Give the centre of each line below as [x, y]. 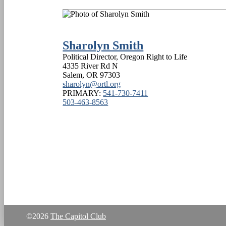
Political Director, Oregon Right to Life [125, 56]
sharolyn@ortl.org [92, 84]
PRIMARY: [83, 93]
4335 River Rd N [91, 66]
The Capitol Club [78, 216]
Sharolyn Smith [103, 45]
